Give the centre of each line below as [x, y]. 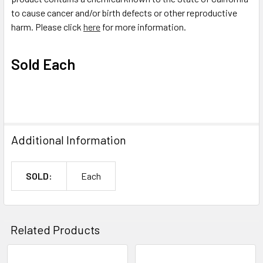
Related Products [55, 229]
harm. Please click [47, 26]
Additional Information [69, 139]
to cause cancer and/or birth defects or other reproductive [124, 12]
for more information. [143, 26]
